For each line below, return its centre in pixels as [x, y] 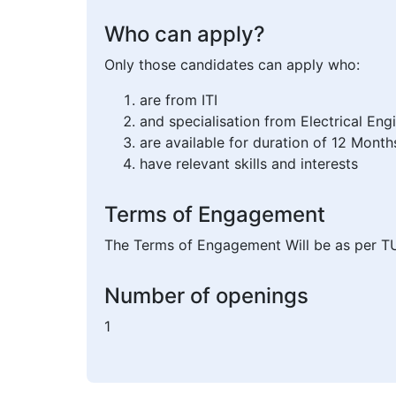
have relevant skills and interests [249, 164]
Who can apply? [185, 34]
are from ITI [179, 100]
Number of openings [206, 296]
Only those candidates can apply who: [232, 65]
